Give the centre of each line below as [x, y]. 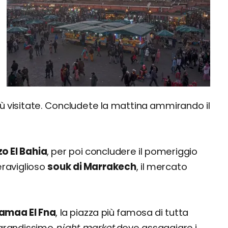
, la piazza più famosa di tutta [122, 212]
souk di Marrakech [92, 167]
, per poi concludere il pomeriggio [122, 151]
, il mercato [162, 167]
